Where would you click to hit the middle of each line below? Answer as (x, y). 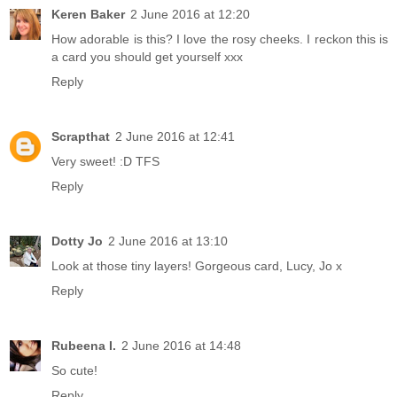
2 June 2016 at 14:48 (181, 345)
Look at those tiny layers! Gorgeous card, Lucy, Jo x (197, 265)
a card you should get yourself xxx (147, 56)
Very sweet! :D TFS (105, 161)
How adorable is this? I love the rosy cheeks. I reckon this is (220, 39)
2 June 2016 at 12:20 (190, 14)
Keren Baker (88, 14)
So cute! (74, 370)
